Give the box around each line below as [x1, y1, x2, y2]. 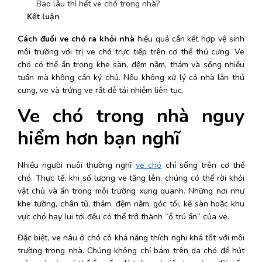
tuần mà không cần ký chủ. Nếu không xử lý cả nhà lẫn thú [18, 72, 244, 83]
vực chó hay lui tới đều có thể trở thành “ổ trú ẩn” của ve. [18, 211, 232, 222]
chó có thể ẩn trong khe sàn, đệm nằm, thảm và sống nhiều [18, 59, 244, 70]
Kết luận [27, 11, 60, 22]
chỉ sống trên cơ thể [161, 160, 245, 171]
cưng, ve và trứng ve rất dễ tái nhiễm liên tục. [18, 85, 184, 96]
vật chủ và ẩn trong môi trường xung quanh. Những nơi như [18, 185, 244, 196]
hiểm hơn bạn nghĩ [18, 126, 180, 151]
